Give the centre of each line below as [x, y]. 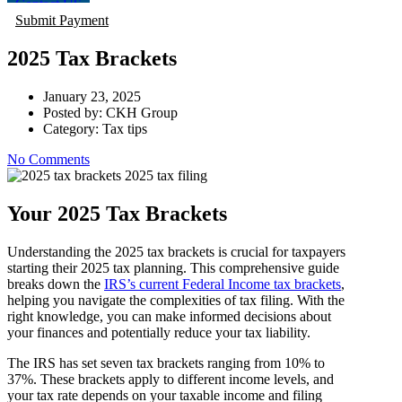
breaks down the [56, 284]
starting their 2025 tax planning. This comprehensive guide [173, 267]
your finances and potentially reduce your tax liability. [159, 332]
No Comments [48, 159]
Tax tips [125, 128]
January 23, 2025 [92, 96]
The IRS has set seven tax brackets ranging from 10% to [166, 363]
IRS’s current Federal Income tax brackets [223, 284]
